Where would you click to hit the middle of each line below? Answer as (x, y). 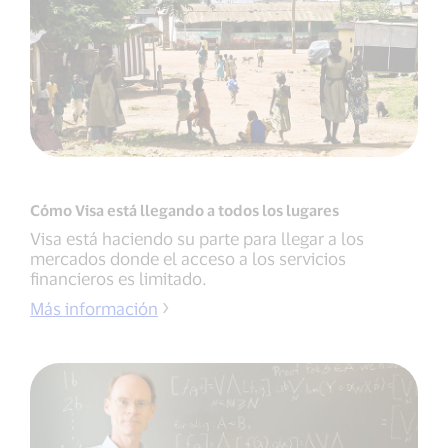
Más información (94, 307)
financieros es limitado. (118, 277)
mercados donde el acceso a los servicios (188, 257)
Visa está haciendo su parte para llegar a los (197, 237)
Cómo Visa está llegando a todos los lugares (184, 209)
